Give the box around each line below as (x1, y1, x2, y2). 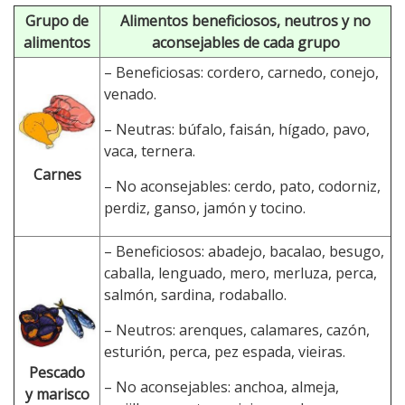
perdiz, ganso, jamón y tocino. (104, 197, 306, 218)
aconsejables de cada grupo (151, 32, 340, 52)
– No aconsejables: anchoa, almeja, (104, 376, 339, 397)
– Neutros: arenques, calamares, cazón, (104, 319, 370, 340)
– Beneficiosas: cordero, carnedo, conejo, (104, 61, 379, 82)
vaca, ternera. (104, 140, 195, 161)
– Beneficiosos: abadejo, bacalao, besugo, (104, 240, 384, 261)
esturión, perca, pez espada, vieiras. (104, 341, 345, 362)
